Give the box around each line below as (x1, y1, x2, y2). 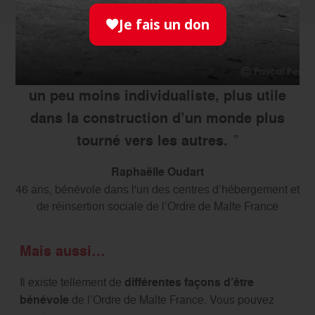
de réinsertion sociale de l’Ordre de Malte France (37, 198, 278, 214)
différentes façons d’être (124, 274, 254, 290)
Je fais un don (118, 15, 210, 34)
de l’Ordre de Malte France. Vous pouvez (68, 291, 274, 307)
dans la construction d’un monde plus (30, 108, 285, 128)
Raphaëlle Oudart (111, 163, 204, 180)
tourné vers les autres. (77, 130, 228, 150)
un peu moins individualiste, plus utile (29, 85, 286, 105)
